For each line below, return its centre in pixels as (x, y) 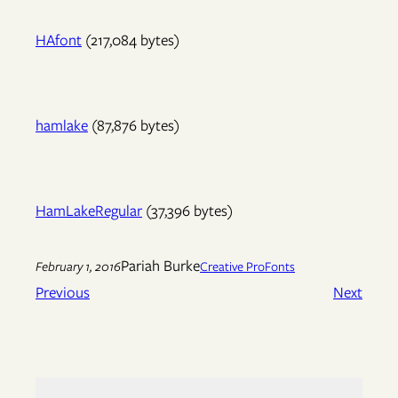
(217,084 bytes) (131, 40)
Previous (63, 293)
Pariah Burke (160, 266)
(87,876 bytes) (134, 126)
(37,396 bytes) (187, 211)
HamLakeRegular (89, 211)
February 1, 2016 (78, 266)
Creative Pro (232, 266)
